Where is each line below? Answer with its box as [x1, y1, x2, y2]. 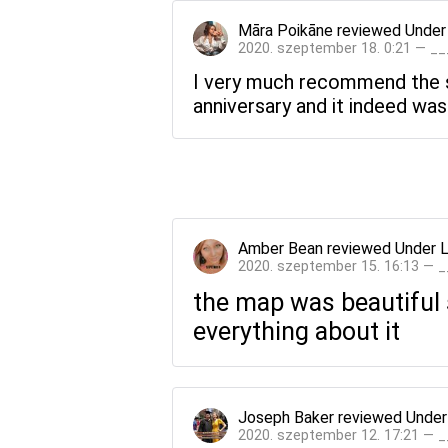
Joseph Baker [238, 407, 334, 427]
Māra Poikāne [238, 20, 333, 40]
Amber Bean [238, 238, 323, 258]
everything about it [193, 316, 400, 346]
